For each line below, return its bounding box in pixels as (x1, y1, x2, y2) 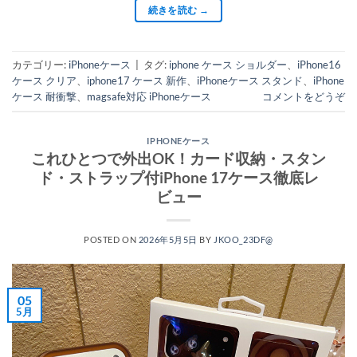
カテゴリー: (12, 57, 69, 71)
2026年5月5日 (138, 234, 198, 245)
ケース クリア (12, 73, 76, 87)
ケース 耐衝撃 (12, 89, 76, 103)
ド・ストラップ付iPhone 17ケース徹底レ (38, 168, 319, 187)
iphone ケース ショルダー (169, 57, 287, 71)
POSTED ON (84, 234, 139, 245)
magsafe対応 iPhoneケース (87, 89, 211, 103)
